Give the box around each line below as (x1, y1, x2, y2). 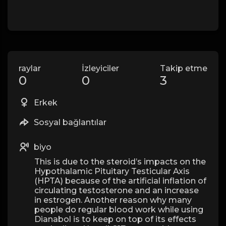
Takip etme (160, 64, 207, 73)
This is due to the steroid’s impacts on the (34, 157, 206, 166)
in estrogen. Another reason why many (34, 195, 192, 205)
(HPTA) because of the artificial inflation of (34, 176, 206, 186)
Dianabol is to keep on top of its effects (34, 214, 196, 224)
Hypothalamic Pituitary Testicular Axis (34, 166, 190, 176)
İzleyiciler (82, 64, 119, 73)
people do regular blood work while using (34, 205, 203, 214)
